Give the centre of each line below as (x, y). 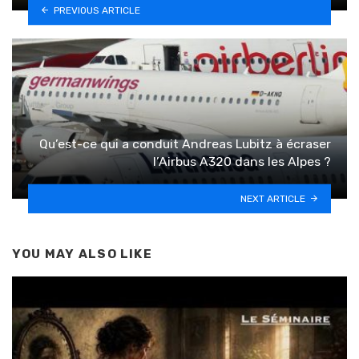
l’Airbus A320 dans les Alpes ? (242, 161)
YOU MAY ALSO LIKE (82, 254)
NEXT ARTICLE (273, 198)
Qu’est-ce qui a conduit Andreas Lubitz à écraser (185, 143)
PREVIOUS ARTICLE (97, 10)
